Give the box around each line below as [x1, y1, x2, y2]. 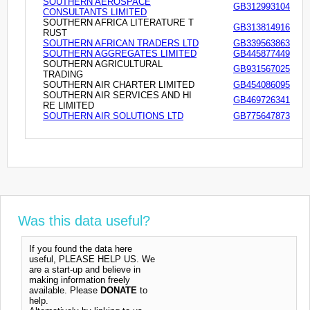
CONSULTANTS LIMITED [43, 6, 147, 17]
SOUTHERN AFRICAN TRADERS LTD [43, 37, 199, 48]
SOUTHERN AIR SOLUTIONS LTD [43, 110, 183, 121]
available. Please [29, 284, 100, 295]
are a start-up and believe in [29, 264, 140, 275]
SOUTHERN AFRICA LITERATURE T [43, 17, 194, 28]
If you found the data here [29, 243, 132, 254]
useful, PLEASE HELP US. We [29, 253, 155, 264]
